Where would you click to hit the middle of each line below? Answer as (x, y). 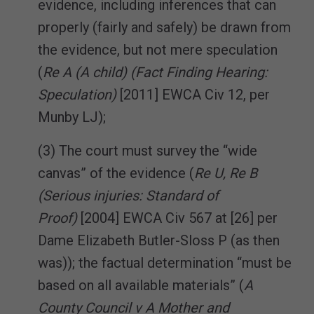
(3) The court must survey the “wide (148, 150)
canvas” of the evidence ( (116, 173)
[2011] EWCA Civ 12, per (193, 94)
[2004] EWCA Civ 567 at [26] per (177, 218)
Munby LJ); (72, 117)
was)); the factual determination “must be (165, 262)
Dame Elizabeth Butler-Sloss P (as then (159, 240)
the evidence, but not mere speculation (158, 49)
